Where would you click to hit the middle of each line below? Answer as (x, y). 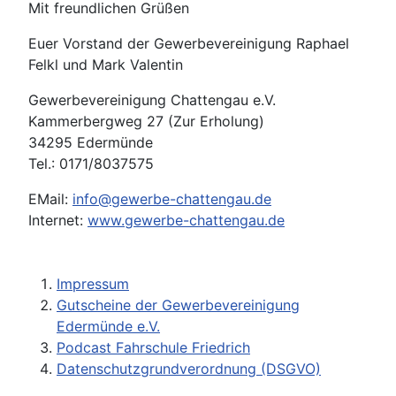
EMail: (50, 199)
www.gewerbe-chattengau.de (186, 221)
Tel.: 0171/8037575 (93, 164)
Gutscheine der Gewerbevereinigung (178, 305)
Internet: (58, 221)
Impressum (93, 284)
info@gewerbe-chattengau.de (172, 199)
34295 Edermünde (91, 143)
